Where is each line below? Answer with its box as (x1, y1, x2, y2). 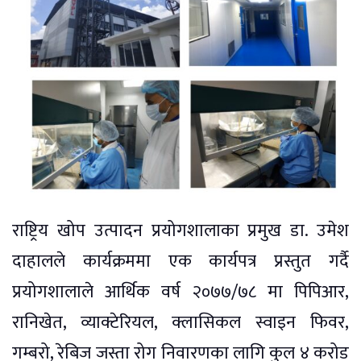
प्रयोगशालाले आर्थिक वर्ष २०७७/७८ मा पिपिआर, (12, 277, 349, 308)
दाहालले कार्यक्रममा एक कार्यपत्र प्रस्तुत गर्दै (12, 247, 349, 277)
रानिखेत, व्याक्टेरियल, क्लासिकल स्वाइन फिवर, (12, 308, 349, 338)
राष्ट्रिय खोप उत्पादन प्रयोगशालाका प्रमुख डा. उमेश (12, 216, 349, 247)
